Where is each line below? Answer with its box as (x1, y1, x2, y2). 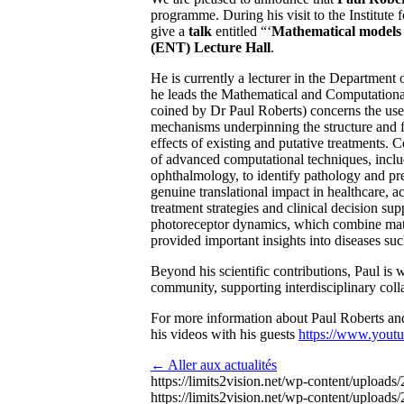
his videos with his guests (151, 326, 298, 343)
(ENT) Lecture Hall (151, 40, 271, 56)
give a (151, 23, 185, 40)
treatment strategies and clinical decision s (151, 200, 387, 216)
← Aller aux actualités (151, 357, 277, 373)
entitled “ (212, 23, 267, 40)
